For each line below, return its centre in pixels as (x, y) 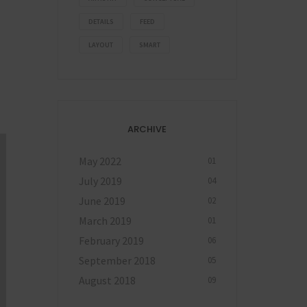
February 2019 (111, 240)
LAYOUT (100, 45)
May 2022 (100, 161)
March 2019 (105, 220)
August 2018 (107, 280)
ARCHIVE (147, 129)
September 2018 (117, 260)
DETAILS (101, 21)
